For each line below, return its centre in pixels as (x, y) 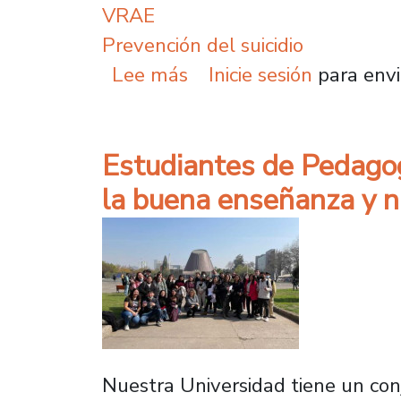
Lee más (150, 74)
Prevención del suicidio (203, 45)
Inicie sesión (260, 74)
